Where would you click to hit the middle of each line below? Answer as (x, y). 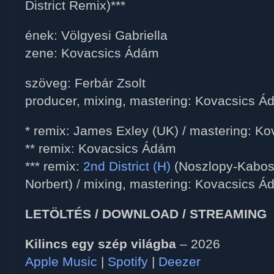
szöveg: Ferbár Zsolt (85, 83)
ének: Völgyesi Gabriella (96, 35)
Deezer (180, 262)
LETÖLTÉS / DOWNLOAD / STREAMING (146, 214)
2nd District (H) (127, 166)
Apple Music (61, 262)
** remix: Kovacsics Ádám (101, 149)
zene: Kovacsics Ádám (92, 53)
